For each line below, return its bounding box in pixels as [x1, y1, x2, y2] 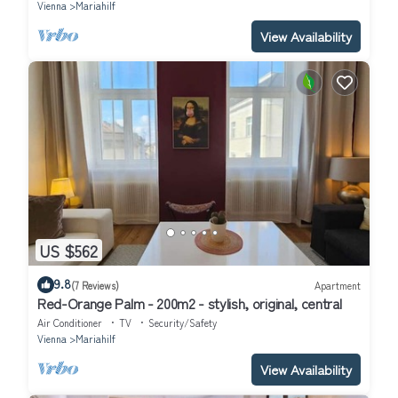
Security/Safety [148, 315, 217, 330]
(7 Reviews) [71, 277, 119, 292]
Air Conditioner [37, 315, 102, 330]
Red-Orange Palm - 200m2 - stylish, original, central [37, 292, 342, 314]
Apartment [314, 277, 361, 292]
